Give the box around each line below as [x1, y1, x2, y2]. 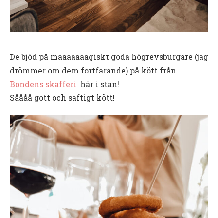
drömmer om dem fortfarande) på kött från [10, 65, 176, 76]
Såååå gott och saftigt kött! [10, 92, 115, 103]
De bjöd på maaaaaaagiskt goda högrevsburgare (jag [10, 52, 208, 62]
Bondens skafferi [10, 79, 76, 90]
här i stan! [76, 79, 119, 90]
